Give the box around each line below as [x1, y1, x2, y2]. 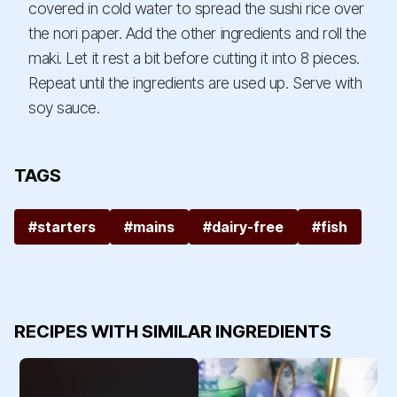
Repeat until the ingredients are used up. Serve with [28, 74, 362, 93]
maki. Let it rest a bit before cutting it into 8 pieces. [28, 49, 360, 68]
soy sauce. [28, 98, 100, 118]
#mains [124, 218, 175, 237]
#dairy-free [203, 218, 284, 237]
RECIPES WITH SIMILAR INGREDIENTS [14, 321, 331, 343]
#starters [28, 218, 96, 237]
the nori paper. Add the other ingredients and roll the [28, 24, 367, 43]
